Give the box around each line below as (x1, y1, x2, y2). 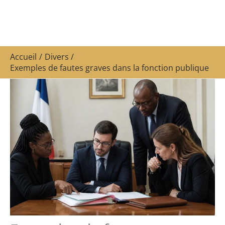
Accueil (10, 51, 37, 62)
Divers (44, 51, 69, 62)
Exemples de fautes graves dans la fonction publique (10, 62, 209, 73)
